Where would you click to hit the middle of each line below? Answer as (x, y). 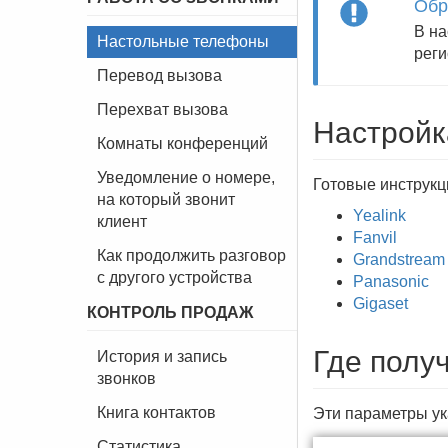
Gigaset (380, 303)
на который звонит (166, 199)
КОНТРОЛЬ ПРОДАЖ (170, 312)
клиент (122, 221)
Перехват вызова (162, 109)
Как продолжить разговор (191, 255)
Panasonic (391, 281)
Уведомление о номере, (186, 177)
